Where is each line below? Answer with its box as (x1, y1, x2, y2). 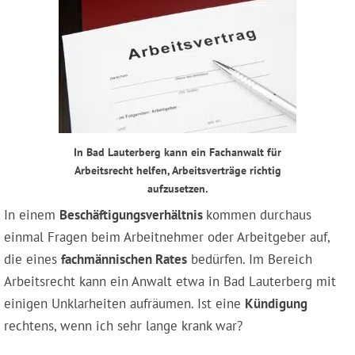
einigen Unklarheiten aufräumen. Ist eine (4, 295, 245, 313)
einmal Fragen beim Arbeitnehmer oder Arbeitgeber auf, (4, 228, 330, 246)
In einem (4, 206, 59, 224)
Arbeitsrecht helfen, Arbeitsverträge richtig (74, 162, 281, 177)
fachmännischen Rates (61, 250, 187, 269)
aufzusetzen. (147, 181, 208, 196)
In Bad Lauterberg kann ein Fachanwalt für (74, 144, 281, 159)
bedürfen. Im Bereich (187, 250, 312, 269)
